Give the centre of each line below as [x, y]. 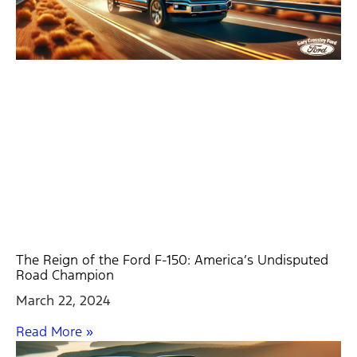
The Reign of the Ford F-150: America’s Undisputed [172, 259]
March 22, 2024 [63, 300]
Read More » [55, 331]
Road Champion [65, 275]
